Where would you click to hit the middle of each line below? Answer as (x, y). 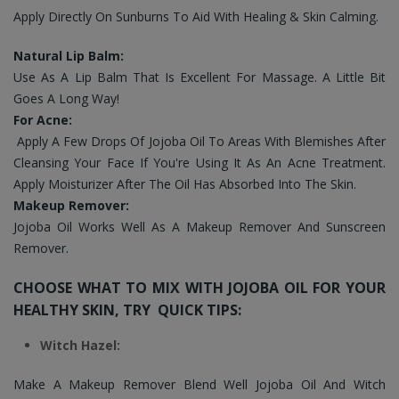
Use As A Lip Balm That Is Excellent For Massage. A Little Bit (199, 77)
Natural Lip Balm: (69, 56)
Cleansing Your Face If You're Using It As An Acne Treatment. (199, 163)
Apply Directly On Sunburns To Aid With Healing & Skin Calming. (196, 16)
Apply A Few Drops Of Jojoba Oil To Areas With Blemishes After (199, 141)
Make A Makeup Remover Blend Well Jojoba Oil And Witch (199, 384)
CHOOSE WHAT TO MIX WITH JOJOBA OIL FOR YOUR (199, 288)
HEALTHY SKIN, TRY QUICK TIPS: (127, 310)
